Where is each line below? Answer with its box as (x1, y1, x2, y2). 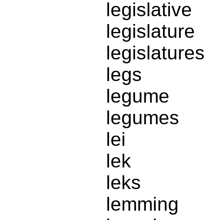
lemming (106, 193, 179, 215)
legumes (106, 107, 179, 129)
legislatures (106, 42, 205, 64)
